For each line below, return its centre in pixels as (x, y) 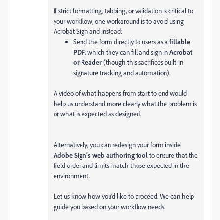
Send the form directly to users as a (121, 41)
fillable (180, 41)
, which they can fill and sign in (127, 52)
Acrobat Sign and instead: (88, 31)
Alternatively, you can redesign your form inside (117, 145)
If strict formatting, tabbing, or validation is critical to (123, 11)
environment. (72, 176)
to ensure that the (173, 155)
